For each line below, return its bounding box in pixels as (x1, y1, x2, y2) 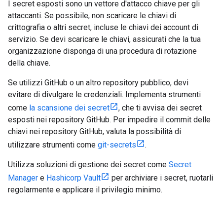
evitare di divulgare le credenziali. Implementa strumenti (8, 90, 201, 99)
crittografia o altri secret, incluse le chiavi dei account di (8, 23, 198, 32)
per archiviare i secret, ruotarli (110, 173, 213, 183)
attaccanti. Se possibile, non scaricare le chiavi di (8, 11, 176, 20)
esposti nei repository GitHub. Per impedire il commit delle (8, 115, 211, 124)
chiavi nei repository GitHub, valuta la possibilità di (8, 127, 181, 136)
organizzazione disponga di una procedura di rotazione (8, 46, 197, 56)
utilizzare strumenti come (8, 140, 98, 149)
